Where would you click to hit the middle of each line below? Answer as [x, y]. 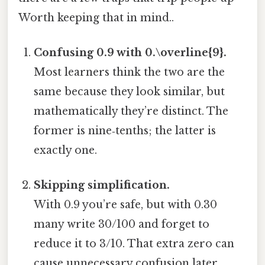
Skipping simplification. [102, 185]
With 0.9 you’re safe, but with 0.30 [126, 205]
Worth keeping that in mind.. [96, 17]
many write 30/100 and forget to [122, 224]
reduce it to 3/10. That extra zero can [134, 244]
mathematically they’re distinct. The [131, 112]
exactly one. [66, 151]
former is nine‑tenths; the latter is [125, 131]
